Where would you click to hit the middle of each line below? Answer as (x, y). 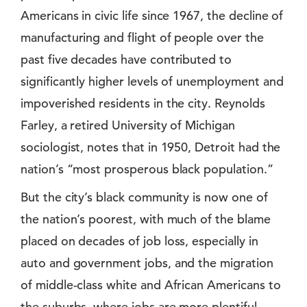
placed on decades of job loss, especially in (139, 241)
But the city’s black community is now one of (144, 197)
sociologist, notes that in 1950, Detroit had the (151, 147)
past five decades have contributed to (126, 60)
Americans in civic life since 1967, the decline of (152, 16)
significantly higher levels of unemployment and (152, 82)
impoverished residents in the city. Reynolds (143, 103)
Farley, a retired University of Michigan (128, 125)
